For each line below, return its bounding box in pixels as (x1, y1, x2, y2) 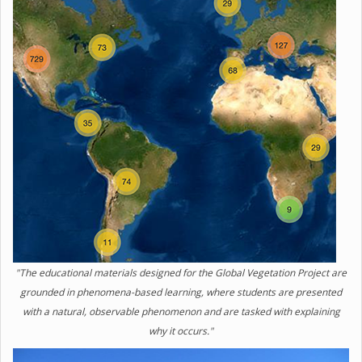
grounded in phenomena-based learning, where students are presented (20, 285, 342, 299)
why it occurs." (149, 324, 213, 338)
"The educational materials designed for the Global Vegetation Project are (15, 266, 347, 280)
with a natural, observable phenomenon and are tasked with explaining (22, 305, 340, 318)
